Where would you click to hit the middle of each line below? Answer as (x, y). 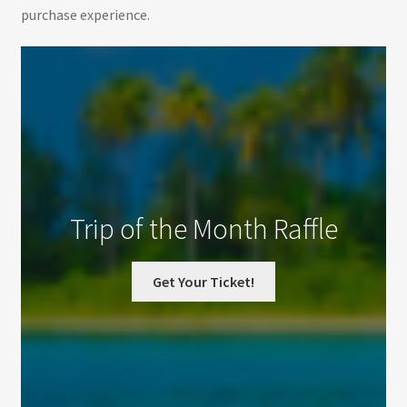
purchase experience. (85, 14)
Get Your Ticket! (203, 281)
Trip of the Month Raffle (203, 228)
